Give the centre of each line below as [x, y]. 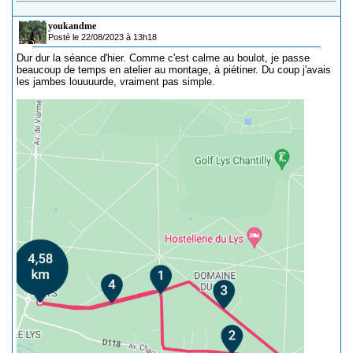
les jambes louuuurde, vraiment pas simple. [116, 82]
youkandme [72, 26]
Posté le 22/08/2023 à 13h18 [102, 37]
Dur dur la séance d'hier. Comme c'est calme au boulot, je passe [163, 58]
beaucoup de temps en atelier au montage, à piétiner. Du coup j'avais [174, 70]
